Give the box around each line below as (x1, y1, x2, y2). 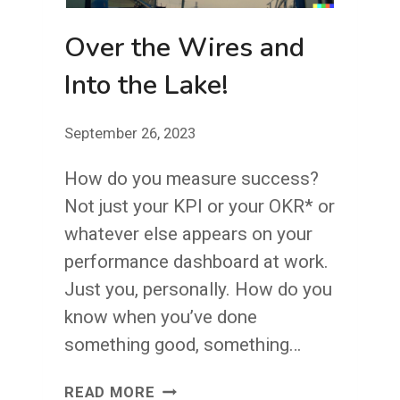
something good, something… (64, 334, 301, 356)
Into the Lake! (64, 66, 229, 104)
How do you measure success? (64, 168, 319, 190)
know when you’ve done (64, 306, 257, 329)
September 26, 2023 (64, 124, 196, 142)
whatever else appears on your (64, 223, 312, 246)
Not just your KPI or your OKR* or (64, 196, 335, 218)
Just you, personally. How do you (64, 279, 332, 301)
